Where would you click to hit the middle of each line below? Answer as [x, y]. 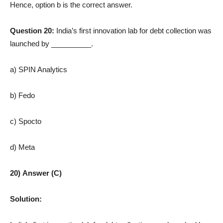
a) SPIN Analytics [39, 69]
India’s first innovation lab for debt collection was [134, 30]
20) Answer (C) [36, 173]
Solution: [26, 199]
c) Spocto [26, 121]
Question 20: [33, 30]
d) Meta [22, 147]
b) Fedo [22, 95]
